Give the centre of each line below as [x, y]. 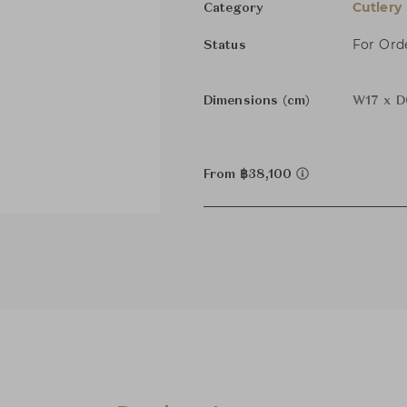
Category [233, 8]
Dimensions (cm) [257, 101]
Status [225, 45]
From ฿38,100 [250, 174]
